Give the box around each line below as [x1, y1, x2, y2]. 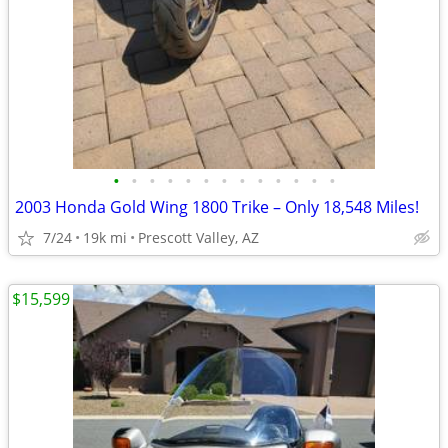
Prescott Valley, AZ [138, 228, 259, 247]
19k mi [83, 228, 127, 247]
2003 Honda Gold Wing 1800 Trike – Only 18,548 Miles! [15, 196, 419, 218]
